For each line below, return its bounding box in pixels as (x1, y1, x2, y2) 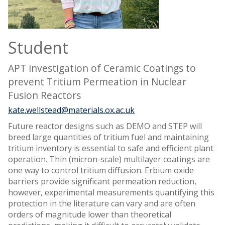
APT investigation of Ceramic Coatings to (8, 61, 196, 75)
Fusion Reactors (8, 88, 81, 102)
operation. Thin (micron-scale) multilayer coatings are (8, 154, 210, 165)
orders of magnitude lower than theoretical (8, 209, 171, 220)
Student (8, 37, 68, 58)
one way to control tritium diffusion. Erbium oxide (8, 165, 194, 176)
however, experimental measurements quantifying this (8, 187, 214, 198)
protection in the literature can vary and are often (8, 198, 195, 209)
